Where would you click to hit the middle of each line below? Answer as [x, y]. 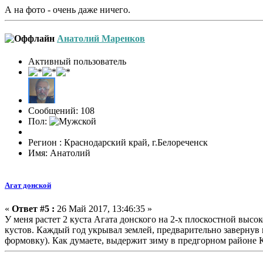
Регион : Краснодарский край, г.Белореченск [118, 143]
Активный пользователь [77, 62]
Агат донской [28, 186]
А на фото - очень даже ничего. [68, 9]
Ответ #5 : [33, 208]
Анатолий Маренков [101, 38]
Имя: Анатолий [59, 153]
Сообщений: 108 [61, 111]
